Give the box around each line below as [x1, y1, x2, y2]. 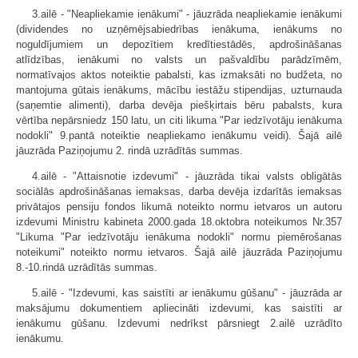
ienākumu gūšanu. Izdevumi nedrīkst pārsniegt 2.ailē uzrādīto [16, 317, 342, 329]
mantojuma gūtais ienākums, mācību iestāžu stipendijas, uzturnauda [16, 84, 342, 96]
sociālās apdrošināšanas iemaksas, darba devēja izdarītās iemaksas [16, 185, 342, 197]
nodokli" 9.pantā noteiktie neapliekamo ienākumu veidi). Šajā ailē [16, 129, 342, 141]
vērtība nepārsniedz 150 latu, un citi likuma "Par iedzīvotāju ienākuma [16, 114, 342, 126]
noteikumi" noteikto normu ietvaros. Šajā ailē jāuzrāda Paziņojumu [16, 246, 342, 258]
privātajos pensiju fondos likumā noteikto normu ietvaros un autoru [16, 201, 342, 213]
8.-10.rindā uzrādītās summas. [16, 261, 157, 273]
